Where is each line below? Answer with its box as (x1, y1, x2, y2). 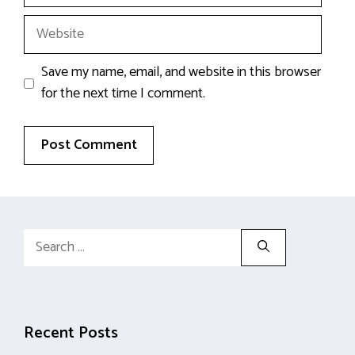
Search (23, 227, 62, 250)
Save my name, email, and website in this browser (41, 60, 321, 84)
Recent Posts (24, 320, 118, 346)
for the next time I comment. (41, 82, 205, 105)
